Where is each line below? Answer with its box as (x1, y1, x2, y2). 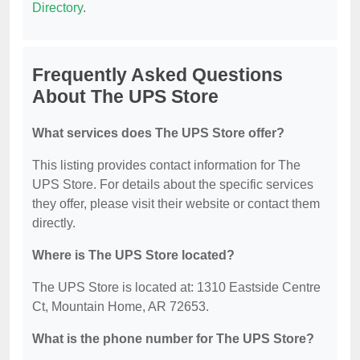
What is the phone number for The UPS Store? (32, 332, 314, 346)
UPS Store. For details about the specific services (32, 178, 313, 192)
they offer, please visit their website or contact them (32, 197, 320, 211)
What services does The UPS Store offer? (32, 126, 284, 141)
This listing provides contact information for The (32, 158, 301, 173)
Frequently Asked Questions (32, 64, 283, 86)
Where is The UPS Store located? (32, 248, 235, 263)
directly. (32, 216, 76, 231)
